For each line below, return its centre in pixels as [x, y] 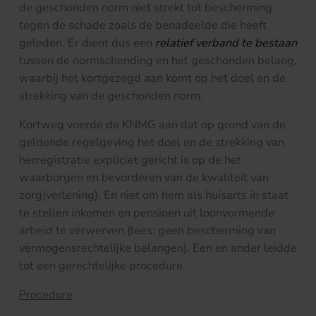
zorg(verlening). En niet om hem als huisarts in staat [154, 195]
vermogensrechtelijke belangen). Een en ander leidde [158, 248]
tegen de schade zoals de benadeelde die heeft [143, 25]
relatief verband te [203, 42]
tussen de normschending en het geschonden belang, [158, 60]
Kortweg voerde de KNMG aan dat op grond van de [152, 125]
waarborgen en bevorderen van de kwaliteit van [144, 178]
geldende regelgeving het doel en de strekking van [152, 142]
